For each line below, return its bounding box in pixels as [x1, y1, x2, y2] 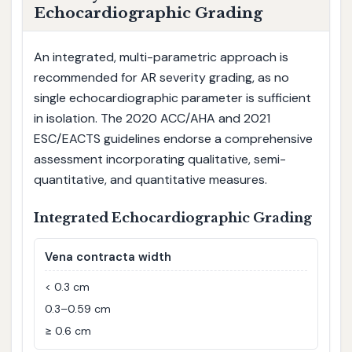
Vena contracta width [45, 249, 172, 266]
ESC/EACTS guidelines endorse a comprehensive [33, 130, 313, 148]
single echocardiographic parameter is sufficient [33, 90, 311, 107]
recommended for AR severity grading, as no [33, 69, 289, 86]
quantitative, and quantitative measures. [33, 171, 267, 189]
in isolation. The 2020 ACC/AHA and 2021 [33, 110, 270, 127]
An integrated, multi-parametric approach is [33, 49, 288, 66]
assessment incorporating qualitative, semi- [33, 151, 286, 168]
